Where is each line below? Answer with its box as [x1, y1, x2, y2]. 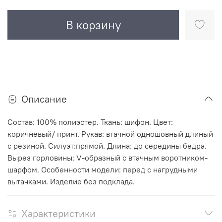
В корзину [65, 17, 121, 33]
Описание [21, 93, 67, 106]
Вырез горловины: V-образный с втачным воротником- [7, 153, 208, 163]
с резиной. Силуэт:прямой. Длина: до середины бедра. [7, 141, 207, 151]
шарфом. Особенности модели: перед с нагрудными [7, 165, 198, 175]
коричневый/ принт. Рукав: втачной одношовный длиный [7, 129, 213, 139]
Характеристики [21, 207, 96, 220]
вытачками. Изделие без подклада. [7, 176, 135, 187]
